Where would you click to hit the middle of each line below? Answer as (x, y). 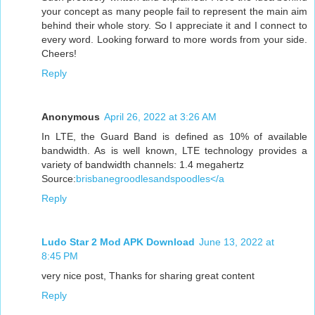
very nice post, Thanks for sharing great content (148, 275)
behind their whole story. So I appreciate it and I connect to (174, 25)
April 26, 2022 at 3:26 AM (160, 116)
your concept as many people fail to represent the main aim (174, 11)
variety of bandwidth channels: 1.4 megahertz (143, 164)
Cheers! (59, 53)
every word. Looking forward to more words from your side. (174, 39)
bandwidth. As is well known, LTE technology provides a (174, 150)
